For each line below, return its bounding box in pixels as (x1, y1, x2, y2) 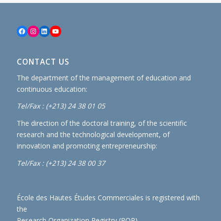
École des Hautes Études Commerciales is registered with (16, 192, 200, 202)
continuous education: (16, 84, 87, 94)
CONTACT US (16, 56, 70, 67)
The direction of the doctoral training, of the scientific (16, 118, 187, 128)
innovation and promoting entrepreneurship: (16, 141, 157, 151)
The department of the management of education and (16, 73, 191, 82)
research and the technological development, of (16, 130, 170, 140)
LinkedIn (40, 25, 69, 36)
